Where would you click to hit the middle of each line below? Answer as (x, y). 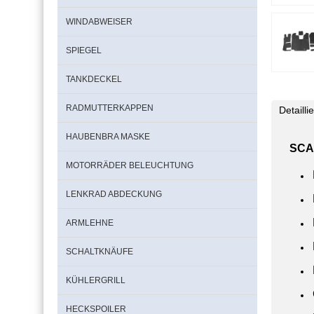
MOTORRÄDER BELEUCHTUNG (130, 165)
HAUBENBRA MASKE (108, 137)
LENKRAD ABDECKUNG (114, 194)
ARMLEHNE (90, 223)
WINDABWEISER (99, 22)
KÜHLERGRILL (96, 280)
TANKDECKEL (94, 79)
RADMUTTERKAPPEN (110, 108)
